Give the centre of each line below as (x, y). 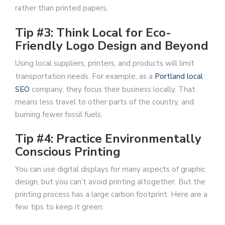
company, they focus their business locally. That (113, 89)
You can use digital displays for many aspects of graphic (110, 170)
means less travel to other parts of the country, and (104, 102)
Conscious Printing (68, 152)
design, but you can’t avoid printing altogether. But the (110, 182)
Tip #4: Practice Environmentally (108, 139)
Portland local (179, 76)
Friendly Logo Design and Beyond (112, 45)
